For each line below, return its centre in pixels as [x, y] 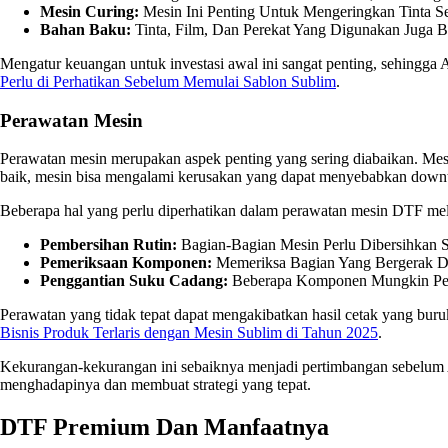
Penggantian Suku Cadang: [134, 281]
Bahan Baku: [85, 29]
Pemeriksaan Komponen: [126, 263]
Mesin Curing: [89, 11]
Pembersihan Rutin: [108, 245]
